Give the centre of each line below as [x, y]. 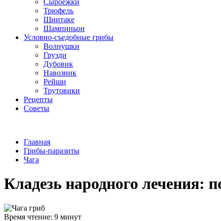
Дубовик [58, 64]
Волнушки [61, 46]
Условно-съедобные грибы [69, 37]
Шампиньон [64, 28]
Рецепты [38, 99]
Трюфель [58, 11]
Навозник [60, 73]
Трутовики [62, 91]
